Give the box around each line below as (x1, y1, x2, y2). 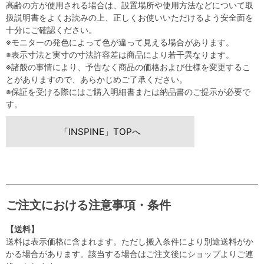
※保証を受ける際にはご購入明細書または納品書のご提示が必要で (6, 87, 250, 97)
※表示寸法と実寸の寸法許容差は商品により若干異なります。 (6, 49, 234, 60)
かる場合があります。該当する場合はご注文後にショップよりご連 (6, 249, 253, 259)
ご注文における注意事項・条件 (6, 198, 171, 213)
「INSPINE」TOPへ (60, 126, 141, 138)
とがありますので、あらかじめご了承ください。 (6, 74, 187, 85)
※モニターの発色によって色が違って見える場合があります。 (6, 37, 234, 48)
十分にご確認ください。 (6, 25, 97, 35)
